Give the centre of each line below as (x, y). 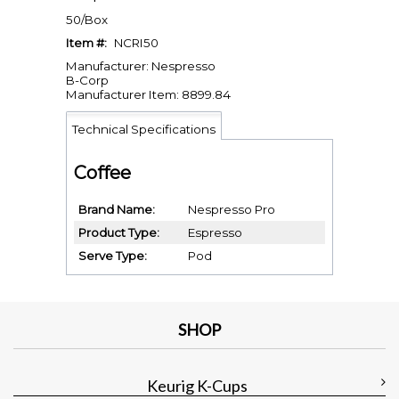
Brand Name (115, 210)
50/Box (87, 20)
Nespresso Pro (231, 210)
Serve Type (111, 256)
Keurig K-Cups (197, 386)
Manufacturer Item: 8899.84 (148, 94)
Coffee (102, 172)
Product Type (118, 233)
